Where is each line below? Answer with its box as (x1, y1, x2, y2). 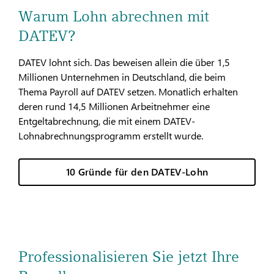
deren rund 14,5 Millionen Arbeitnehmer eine (18, 99, 210, 113)
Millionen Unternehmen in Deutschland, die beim (18, 70, 226, 83)
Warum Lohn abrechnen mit (18, 7, 209, 25)
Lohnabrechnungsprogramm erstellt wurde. (18, 128, 203, 142)
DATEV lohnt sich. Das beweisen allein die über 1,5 (18, 55, 230, 68)
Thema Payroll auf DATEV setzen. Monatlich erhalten (18, 84, 238, 98)
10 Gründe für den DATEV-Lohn (65, 165, 209, 178)
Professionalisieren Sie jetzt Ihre (18, 247, 239, 265)
